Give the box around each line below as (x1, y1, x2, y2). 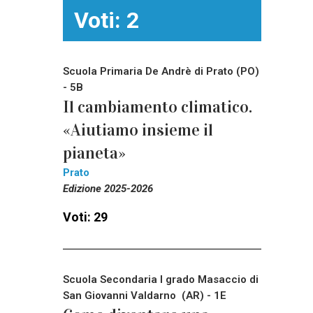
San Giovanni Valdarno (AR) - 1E (63, 289, 226, 302)
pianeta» (63, 142, 126, 163)
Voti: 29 (63, 209, 108, 224)
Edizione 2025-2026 (63, 182, 153, 195)
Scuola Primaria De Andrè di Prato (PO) (63, 64, 259, 78)
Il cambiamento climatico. (63, 96, 252, 117)
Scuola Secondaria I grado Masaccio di (63, 272, 259, 286)
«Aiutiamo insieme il (63, 119, 213, 140)
